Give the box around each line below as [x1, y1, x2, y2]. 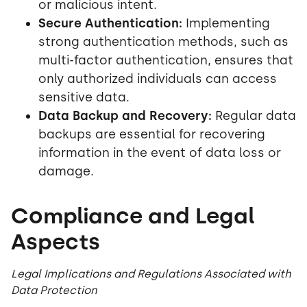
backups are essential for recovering [38, 127, 265, 143]
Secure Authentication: [38, 16, 182, 32]
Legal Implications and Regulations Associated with [11, 267, 291, 281]
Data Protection [11, 284, 97, 297]
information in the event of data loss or [38, 145, 281, 161]
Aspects [11, 229, 100, 256]
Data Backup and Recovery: [38, 108, 212, 124]
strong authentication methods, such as [38, 34, 288, 50]
